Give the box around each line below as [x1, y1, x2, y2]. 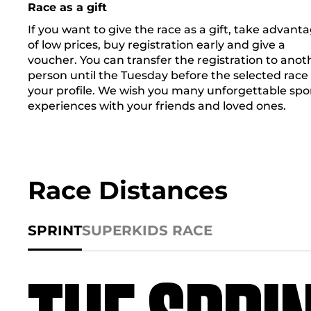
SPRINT [28, 222, 82, 239]
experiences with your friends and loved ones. [28, 99, 286, 112]
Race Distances [28, 175, 228, 205]
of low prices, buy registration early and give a [28, 38, 285, 51]
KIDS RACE [132, 222, 212, 239]
